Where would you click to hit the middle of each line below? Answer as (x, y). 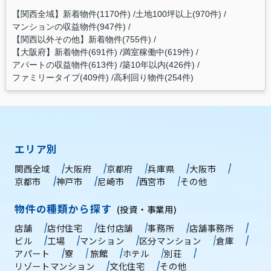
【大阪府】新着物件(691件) (64, 52)
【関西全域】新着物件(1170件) (71, 14)
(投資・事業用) (147, 209)
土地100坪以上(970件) (178, 14)
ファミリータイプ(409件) (60, 77)
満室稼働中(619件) (158, 52)
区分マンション (170, 240)
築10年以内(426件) (158, 64)
